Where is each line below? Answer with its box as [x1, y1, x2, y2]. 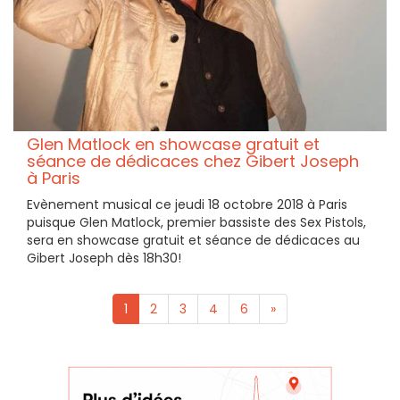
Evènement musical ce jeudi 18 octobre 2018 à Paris [27, 196, 347, 214]
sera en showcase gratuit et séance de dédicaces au [27, 231, 360, 250]
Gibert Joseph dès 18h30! [27, 249, 181, 268]
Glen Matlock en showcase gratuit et [27, 133, 320, 156]
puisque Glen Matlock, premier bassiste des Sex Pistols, [27, 213, 366, 232]
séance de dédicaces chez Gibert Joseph [27, 150, 359, 173]
